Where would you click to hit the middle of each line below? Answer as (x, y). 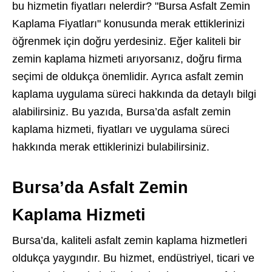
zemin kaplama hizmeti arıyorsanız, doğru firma (127, 59)
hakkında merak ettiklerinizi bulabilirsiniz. (111, 147)
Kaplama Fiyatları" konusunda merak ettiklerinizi (128, 24)
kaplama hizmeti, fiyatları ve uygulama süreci (121, 129)
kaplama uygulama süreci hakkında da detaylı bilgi (134, 94)
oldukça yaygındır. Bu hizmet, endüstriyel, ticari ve (133, 258)
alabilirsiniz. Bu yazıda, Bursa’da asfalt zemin (121, 112)
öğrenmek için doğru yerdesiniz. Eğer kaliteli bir (127, 41)
